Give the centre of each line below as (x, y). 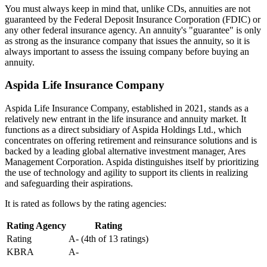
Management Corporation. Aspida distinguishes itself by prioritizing (132, 162)
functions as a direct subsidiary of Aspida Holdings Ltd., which (123, 130)
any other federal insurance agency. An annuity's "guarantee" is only (133, 30)
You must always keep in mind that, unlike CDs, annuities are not (128, 8)
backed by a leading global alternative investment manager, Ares (125, 151)
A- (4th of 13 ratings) (108, 239)
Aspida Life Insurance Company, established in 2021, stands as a (127, 108)
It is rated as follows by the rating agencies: (86, 204)
